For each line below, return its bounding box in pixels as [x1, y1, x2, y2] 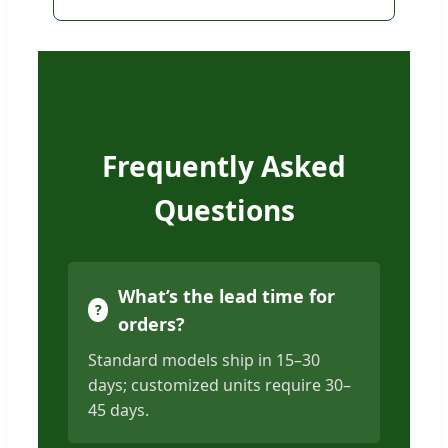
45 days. [88, 399, 149, 422]
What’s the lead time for [118, 284, 336, 309]
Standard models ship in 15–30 [88, 349, 320, 372]
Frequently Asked [102, 147, 346, 186]
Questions [153, 191, 295, 230]
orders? [118, 312, 186, 337]
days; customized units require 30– [88, 374, 351, 397]
